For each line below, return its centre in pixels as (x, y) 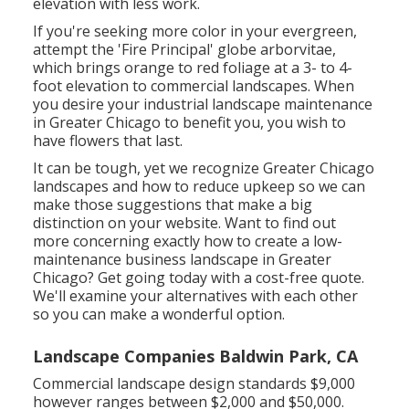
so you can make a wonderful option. (159, 314)
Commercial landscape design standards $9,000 (194, 383)
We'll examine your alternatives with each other (196, 295)
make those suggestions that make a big (173, 204)
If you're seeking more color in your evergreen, (195, 31)
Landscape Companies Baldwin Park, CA (196, 356)
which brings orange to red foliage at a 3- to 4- (193, 67)
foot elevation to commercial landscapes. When (194, 85)
